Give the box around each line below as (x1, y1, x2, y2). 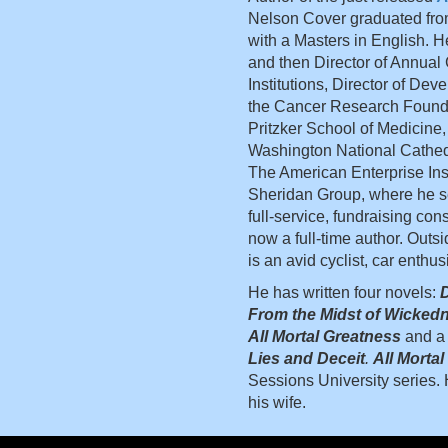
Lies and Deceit (247, 350, 365, 368)
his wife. (247, 394, 310, 412)
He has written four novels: (247, 284, 440, 302)
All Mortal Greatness (247, 328, 405, 346)
